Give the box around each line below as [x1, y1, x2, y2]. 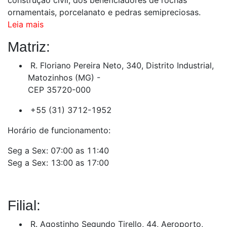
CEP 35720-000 [28, 84, 91, 95]
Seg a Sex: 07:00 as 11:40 [8, 145, 109, 156]
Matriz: [8, 39, 50, 55]
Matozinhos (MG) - [28, 72, 100, 83]
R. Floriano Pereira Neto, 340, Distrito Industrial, [30, 60, 214, 70]
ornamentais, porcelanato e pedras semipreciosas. [8, 7, 201, 17]
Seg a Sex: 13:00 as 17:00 [8, 157, 109, 168]
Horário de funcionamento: [8, 125, 110, 135]
